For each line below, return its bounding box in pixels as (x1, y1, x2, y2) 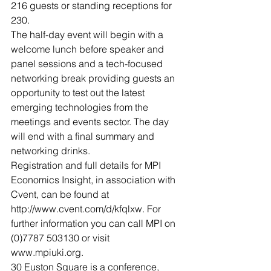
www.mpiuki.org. (11, 246, 83, 258)
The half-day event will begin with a (11, 28, 166, 41)
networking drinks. (11, 145, 90, 157)
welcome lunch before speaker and (11, 43, 166, 55)
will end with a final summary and (11, 130, 157, 142)
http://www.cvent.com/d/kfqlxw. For (11, 203, 163, 215)
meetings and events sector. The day (11, 116, 171, 128)
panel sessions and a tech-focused (11, 57, 165, 70)
